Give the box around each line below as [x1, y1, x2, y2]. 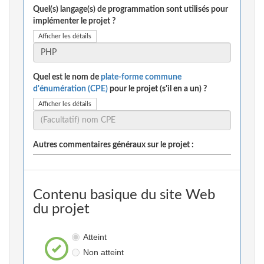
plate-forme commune [101, 73, 181, 82]
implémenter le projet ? [33, 17, 115, 26]
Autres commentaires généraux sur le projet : [33, 141, 194, 150]
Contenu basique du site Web [33, 188, 215, 203]
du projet [33, 202, 90, 217]
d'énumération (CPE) [33, 85, 108, 94]
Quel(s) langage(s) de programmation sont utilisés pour [33, 5, 228, 14]
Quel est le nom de [33, 73, 101, 82]
